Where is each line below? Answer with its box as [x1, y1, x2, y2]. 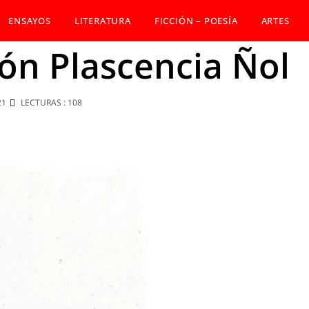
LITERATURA [74, 14, 131, 28]
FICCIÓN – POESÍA [154, 14, 238, 28]
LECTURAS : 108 [20, 97, 82, 109]
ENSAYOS [8, 14, 51, 28]
